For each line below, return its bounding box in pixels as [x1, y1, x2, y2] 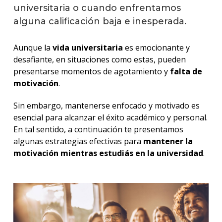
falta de [169, 65, 202, 77]
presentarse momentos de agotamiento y [13, 65, 170, 77]
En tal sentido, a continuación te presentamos [13, 123, 183, 135]
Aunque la [13, 42, 53, 53]
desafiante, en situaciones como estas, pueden [13, 54, 186, 65]
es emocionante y [122, 42, 190, 53]
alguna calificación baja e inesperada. [13, 15, 186, 27]
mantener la [143, 135, 193, 147]
